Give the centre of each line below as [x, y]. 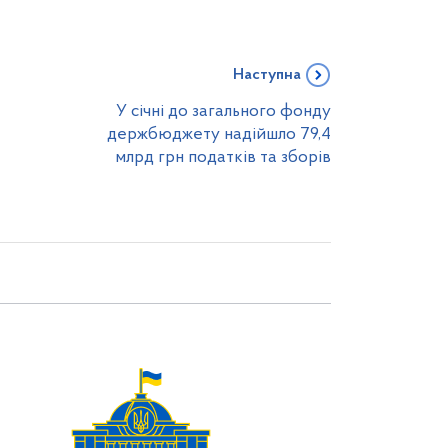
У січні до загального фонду [223, 111]
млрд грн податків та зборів [223, 157]
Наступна [267, 75]
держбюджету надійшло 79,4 [219, 134]
